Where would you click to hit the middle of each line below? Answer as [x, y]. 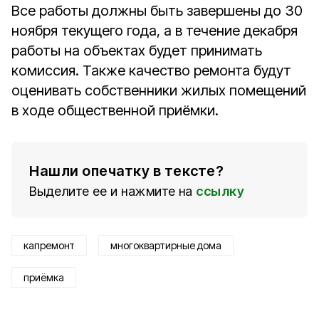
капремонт [49, 245]
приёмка [44, 277]
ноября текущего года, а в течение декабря [155, 31]
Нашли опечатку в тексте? [126, 171]
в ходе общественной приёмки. [115, 110]
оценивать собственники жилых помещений [159, 90]
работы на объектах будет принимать [137, 51]
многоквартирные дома [166, 245]
